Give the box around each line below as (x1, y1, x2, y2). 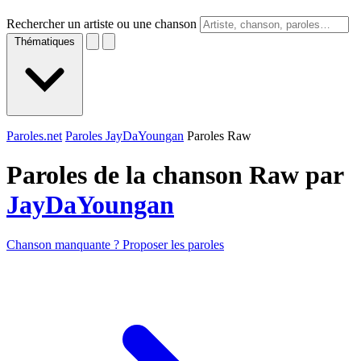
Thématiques (15, 35, 75, 48)
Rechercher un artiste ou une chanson (6, 17, 197, 31)
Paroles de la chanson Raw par (6, 160, 343, 190)
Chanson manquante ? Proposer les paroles (6, 237, 224, 251)
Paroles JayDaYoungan (65, 129, 184, 143)
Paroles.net (6, 129, 62, 143)
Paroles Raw (187, 129, 251, 143)
